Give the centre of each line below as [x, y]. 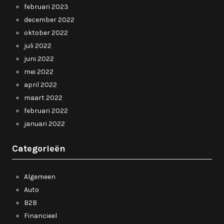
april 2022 [40, 84]
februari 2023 [46, 6]
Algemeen [40, 176]
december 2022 [49, 19]
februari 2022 [46, 110]
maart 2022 [43, 97]
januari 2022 [44, 123]
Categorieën [39, 148]
